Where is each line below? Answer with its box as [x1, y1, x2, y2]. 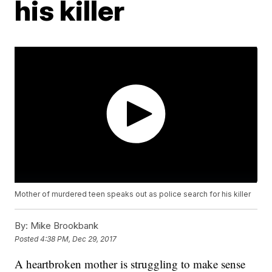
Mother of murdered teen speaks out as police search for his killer [15, 189, 251, 199]
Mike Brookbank [28, 220, 99, 232]
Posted [15, 234, 41, 243]
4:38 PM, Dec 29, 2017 [40, 234, 117, 243]
